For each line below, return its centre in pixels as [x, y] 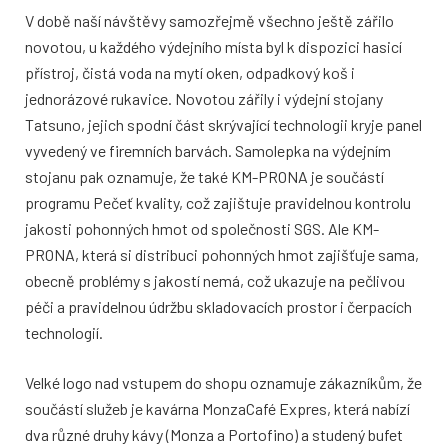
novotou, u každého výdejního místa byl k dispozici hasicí [213, 47]
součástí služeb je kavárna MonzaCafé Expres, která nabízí [217, 409]
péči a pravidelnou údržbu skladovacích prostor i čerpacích [218, 307]
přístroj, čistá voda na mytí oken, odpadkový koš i [190, 73]
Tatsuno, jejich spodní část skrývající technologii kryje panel [223, 125]
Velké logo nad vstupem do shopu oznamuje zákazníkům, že [223, 383]
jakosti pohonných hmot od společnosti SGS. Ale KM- [202, 229]
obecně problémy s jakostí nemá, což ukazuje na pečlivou [215, 281]
